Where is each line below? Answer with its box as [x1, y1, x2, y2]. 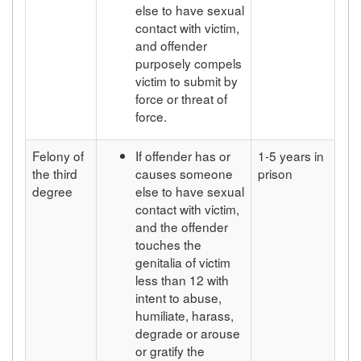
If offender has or [135, 146, 231, 164]
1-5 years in [258, 146, 325, 164]
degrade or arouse [135, 323, 241, 342]
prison [258, 164, 293, 182]
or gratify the [135, 341, 205, 359]
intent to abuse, [135, 288, 222, 306]
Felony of [32, 146, 85, 164]
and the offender [135, 217, 229, 235]
